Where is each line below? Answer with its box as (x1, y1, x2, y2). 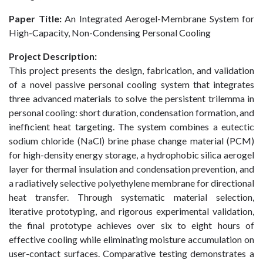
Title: (38, 13, 65, 24)
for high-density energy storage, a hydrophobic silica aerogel (9, 149, 254, 160)
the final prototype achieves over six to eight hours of (9, 220, 254, 231)
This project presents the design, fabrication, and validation (9, 65, 254, 76)
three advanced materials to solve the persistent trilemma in (9, 93, 254, 104)
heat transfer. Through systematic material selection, (9, 191, 254, 203)
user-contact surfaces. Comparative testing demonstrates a (9, 248, 254, 259)
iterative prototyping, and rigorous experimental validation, (9, 205, 254, 217)
